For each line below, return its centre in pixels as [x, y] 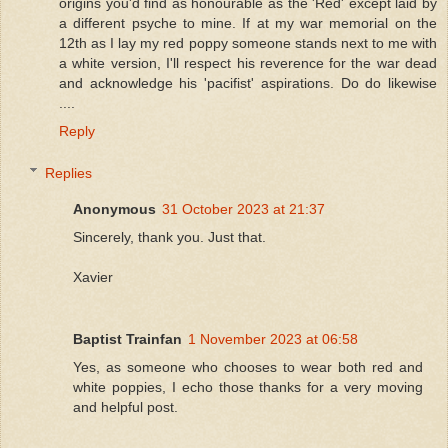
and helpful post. [126, 406]
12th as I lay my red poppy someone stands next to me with [248, 43]
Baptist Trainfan [128, 338]
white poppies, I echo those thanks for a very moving [248, 386]
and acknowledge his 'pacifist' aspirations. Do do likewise [248, 83]
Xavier [93, 276]
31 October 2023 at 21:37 [244, 208]
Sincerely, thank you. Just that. [170, 236]
